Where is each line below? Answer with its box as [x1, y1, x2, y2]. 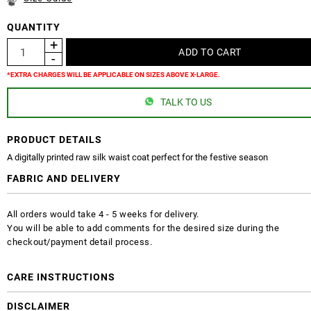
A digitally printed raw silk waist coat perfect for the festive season [7, 151, 268, 162]
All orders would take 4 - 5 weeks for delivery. [7, 208, 199, 219]
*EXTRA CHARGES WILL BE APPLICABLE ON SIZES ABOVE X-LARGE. [7, 70, 220, 78]
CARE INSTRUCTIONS [7, 271, 115, 283]
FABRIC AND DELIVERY [7, 172, 121, 184]
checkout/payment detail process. [7, 236, 152, 247]
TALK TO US [160, 96, 212, 108]
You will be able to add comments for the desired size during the [7, 222, 279, 233]
